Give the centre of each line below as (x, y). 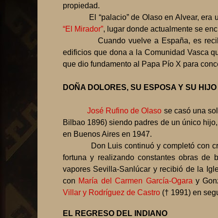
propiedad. (81, 6)
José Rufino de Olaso (124, 111)
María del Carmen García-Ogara (137, 181)
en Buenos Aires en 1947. (107, 134)
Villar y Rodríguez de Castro (111, 193)
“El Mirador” (83, 29)
